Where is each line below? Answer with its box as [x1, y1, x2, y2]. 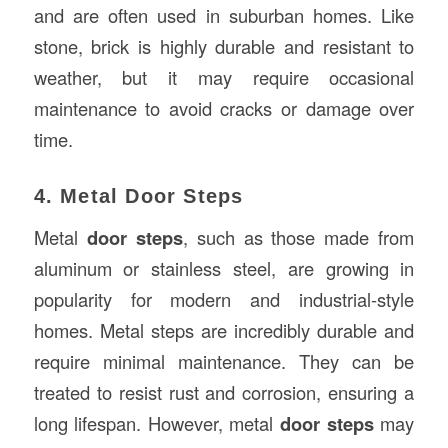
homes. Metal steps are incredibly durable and [33, 317, 415, 344]
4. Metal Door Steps [33, 184, 244, 207]
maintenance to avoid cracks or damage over [33, 94, 415, 121]
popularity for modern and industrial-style [33, 286, 415, 313]
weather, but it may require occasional [33, 63, 415, 90]
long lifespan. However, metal [33, 410, 281, 437]
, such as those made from [182, 224, 415, 251]
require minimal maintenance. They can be [33, 348, 415, 375]
